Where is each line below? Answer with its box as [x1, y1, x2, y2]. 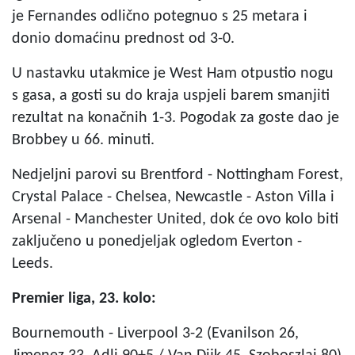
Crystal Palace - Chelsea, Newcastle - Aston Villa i [12, 189, 334, 205]
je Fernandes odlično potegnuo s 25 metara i [12, 8, 307, 25]
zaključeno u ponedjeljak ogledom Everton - [12, 233, 302, 250]
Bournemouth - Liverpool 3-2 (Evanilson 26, [12, 325, 299, 342]
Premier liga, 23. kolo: [12, 290, 156, 307]
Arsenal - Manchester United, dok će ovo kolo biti [12, 211, 338, 227]
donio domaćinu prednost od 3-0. [12, 30, 235, 47]
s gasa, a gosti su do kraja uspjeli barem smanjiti [12, 87, 330, 104]
